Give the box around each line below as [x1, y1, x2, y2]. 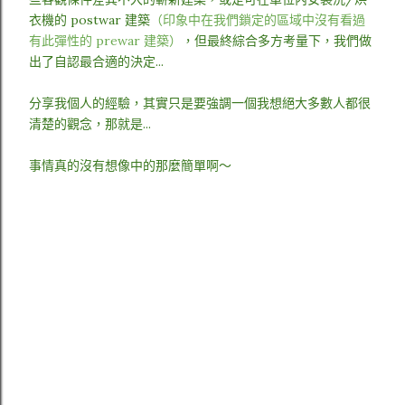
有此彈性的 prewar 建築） [29, 33, 182, 49]
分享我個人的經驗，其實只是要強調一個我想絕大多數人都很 [29, 95, 371, 111]
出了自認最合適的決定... [29, 53, 164, 70]
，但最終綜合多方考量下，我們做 [182, 33, 372, 49]
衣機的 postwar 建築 [29, 12, 150, 28]
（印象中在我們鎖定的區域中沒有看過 [150, 12, 365, 28]
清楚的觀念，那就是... [29, 116, 155, 132]
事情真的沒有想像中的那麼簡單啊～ [29, 157, 231, 174]
